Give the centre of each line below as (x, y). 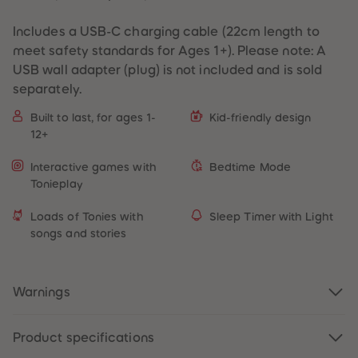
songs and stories (79, 234)
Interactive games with (93, 167)
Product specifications (84, 338)
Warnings (42, 292)
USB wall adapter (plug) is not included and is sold (168, 70)
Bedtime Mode (250, 167)
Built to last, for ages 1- (93, 118)
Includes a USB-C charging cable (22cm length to (166, 32)
